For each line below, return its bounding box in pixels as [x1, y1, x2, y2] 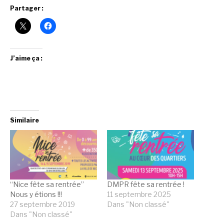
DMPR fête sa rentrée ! [107, 179, 184, 188]
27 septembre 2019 [10, 199, 75, 208]
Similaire [10, 116, 39, 124]
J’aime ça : [10, 54, 42, 62]
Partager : [10, 4, 43, 12]
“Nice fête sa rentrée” [10, 179, 84, 188]
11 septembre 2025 [107, 189, 171, 198]
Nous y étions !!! [10, 189, 62, 198]
